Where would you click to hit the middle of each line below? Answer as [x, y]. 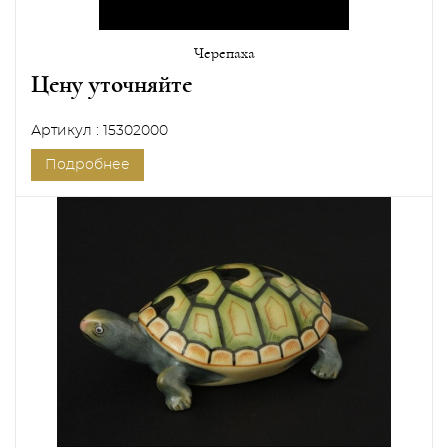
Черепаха [224, 53]
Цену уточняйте [111, 84]
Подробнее [87, 165]
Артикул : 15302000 [99, 131]
